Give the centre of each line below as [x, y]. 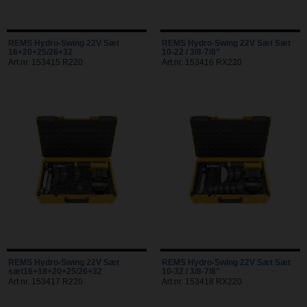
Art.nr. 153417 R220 [46, 281]
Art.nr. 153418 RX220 [202, 281]
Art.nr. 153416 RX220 [202, 62]
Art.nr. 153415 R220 [46, 62]
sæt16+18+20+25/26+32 [55, 271]
